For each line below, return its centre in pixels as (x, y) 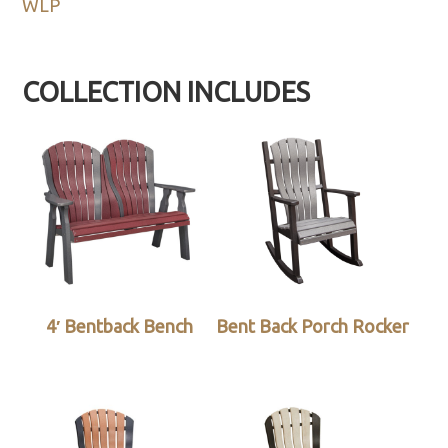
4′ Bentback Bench (119, 326)
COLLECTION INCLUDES (166, 91)
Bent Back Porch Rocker (313, 326)
